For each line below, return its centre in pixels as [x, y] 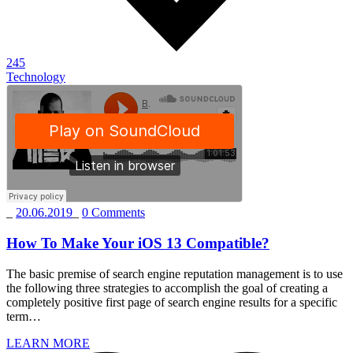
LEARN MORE [48, 343]
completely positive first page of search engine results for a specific [172, 302]
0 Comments [113, 213]
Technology [36, 77]
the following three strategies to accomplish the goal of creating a [167, 288]
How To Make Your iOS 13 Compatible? [138, 243]
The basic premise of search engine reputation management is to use [175, 273]
